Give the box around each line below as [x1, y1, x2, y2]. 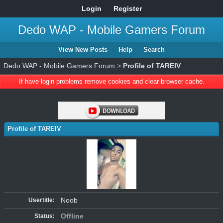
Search [143, 46, 165, 53]
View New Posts [58, 46, 108, 53]
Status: [34, 213, 55, 220]
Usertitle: [28, 197, 55, 204]
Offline [61, 212, 84, 220]
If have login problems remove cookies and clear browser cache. [18, 78, 205, 85]
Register [113, 4, 142, 12]
